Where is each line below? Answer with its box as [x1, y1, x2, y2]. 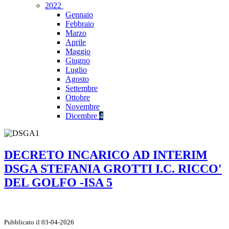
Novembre [65, 102, 100, 111]
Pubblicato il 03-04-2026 [4, 218, 74, 226]
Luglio [65, 65, 87, 75]
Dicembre [65, 111, 99, 121]
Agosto [65, 75, 89, 84]
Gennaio [65, 10, 93, 19]
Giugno [65, 56, 90, 65]
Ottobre [65, 93, 90, 102]
